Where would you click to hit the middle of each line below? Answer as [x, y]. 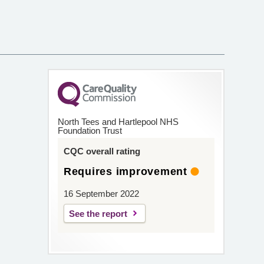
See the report [98, 214]
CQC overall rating [102, 151]
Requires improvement [125, 171]
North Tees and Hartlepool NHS [118, 122]
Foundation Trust [90, 131]
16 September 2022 [101, 194]
